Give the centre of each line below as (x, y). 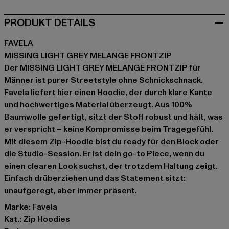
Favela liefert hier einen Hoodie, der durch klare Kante (108, 93)
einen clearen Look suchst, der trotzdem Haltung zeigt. (111, 166)
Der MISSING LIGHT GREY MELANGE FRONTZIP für (102, 68)
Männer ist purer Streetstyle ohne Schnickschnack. (104, 81)
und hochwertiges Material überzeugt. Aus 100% (98, 105)
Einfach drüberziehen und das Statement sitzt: (95, 179)
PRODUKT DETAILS (50, 23)
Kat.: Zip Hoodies (37, 220)
